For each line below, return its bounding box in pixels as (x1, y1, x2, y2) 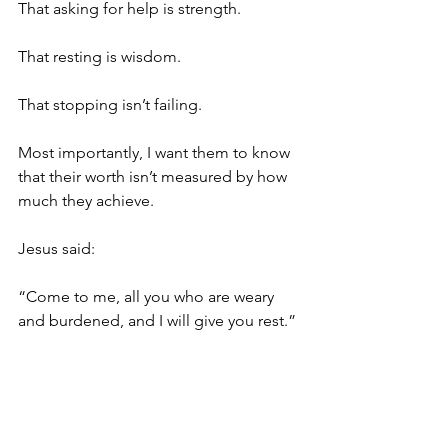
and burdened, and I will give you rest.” (18, 310, 300, 330)
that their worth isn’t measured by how (18, 166, 291, 186)
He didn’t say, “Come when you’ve (18, 382, 266, 402)
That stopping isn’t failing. (18, 94, 202, 114)
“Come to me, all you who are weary (18, 286, 278, 306)
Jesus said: (18, 238, 95, 258)
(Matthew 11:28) (18, 334, 127, 354)
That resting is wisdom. (18, 46, 181, 66)
